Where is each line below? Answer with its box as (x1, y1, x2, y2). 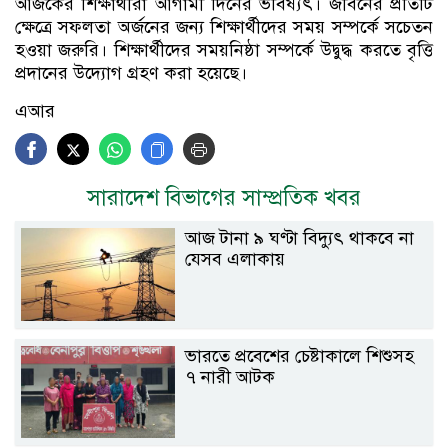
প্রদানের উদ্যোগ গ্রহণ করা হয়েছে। (15, 61, 247, 84)
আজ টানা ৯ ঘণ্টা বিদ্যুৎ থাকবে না (185, 226, 415, 249)
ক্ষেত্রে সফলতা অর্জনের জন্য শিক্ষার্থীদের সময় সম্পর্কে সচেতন (15, 15, 433, 38)
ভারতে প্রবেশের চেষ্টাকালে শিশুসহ (185, 344, 415, 367)
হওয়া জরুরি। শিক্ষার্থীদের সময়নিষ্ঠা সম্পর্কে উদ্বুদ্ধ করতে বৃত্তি (15, 38, 433, 61)
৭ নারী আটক (185, 365, 276, 388)
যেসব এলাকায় (185, 247, 286, 270)
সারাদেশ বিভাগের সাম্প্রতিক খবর (87, 183, 361, 211)
